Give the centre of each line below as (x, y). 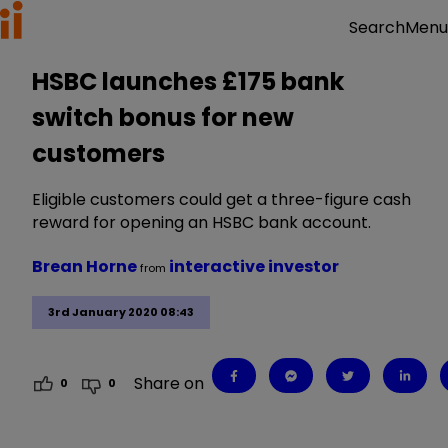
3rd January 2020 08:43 (121, 312)
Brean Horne (86, 266)
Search (377, 27)
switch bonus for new (163, 117)
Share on (169, 383)
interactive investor (254, 266)
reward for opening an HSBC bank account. (201, 222)
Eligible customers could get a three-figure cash (221, 199)
